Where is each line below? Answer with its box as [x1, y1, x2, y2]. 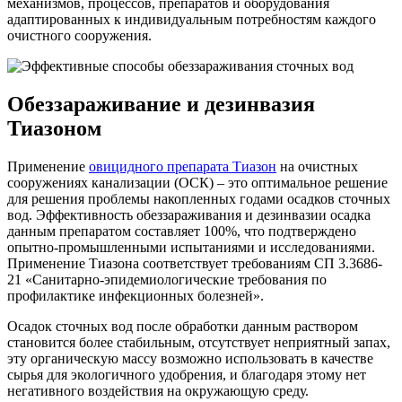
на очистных [276, 158, 358, 174]
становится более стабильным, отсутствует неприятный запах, [7, 334, 390, 350]
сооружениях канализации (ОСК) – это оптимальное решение [7, 174, 388, 190]
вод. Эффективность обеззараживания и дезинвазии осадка [7, 206, 371, 223]
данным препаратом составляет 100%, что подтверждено [7, 223, 356, 239]
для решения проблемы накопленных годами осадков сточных [7, 190, 390, 206]
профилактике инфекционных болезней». [7, 287, 264, 303]
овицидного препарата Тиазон [89, 158, 276, 174]
